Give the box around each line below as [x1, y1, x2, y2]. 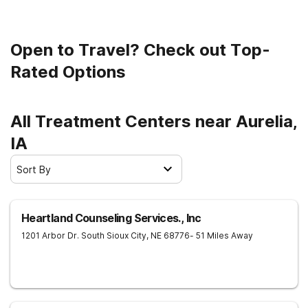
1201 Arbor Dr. [21, 230, 79, 241]
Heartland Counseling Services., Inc [21, 211, 201, 225]
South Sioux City [81, 230, 146, 241]
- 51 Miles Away [190, 230, 253, 241]
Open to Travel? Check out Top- [10, 40, 270, 60]
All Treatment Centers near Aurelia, [10, 111, 298, 131]
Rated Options [10, 62, 126, 82]
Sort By [16, 163, 51, 175]
